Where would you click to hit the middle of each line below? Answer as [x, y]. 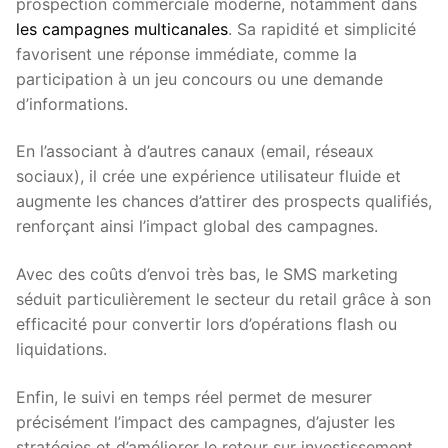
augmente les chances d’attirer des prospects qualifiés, [224, 201]
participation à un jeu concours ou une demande [199, 78]
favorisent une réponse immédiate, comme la [186, 53]
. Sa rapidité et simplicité [322, 28]
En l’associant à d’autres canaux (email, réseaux [195, 151]
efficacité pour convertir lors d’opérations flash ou [206, 324]
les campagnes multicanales [122, 28]
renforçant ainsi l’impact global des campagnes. [197, 226]
